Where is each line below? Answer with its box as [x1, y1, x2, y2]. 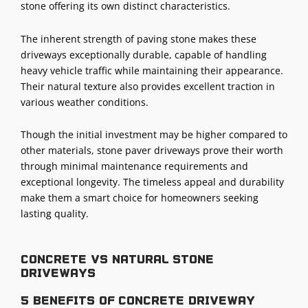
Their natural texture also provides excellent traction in [21, 79, 275, 93]
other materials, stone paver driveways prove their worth [21, 144, 283, 157]
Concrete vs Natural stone [21, 252, 214, 265]
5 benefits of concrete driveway [21, 294, 255, 307]
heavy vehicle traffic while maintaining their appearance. [21, 63, 283, 77]
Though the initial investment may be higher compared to [21, 128, 287, 142]
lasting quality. [21, 207, 89, 221]
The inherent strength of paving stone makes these [21, 32, 256, 45]
